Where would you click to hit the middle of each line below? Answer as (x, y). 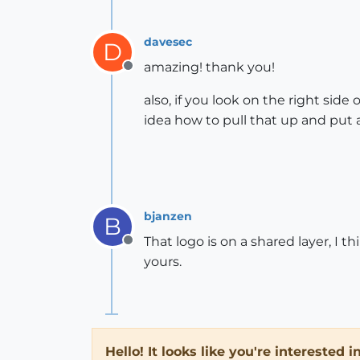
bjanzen (168, 216)
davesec (168, 41)
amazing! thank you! (209, 67)
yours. (163, 262)
